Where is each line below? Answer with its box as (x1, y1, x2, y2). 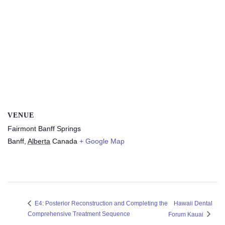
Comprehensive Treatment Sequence (28, 210, 130, 217)
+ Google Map (79, 137, 125, 145)
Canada (52, 137, 77, 145)
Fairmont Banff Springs (8, 124, 81, 133)
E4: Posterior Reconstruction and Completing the (33, 200, 168, 207)
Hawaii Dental (173, 200, 212, 207)
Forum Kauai (168, 210, 205, 218)
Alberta (28, 137, 50, 145)
